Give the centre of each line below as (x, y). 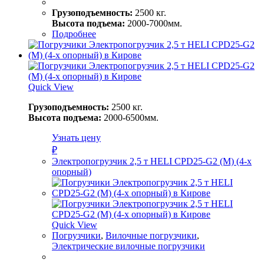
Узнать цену (76, 137)
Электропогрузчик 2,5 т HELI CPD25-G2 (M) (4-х (152, 161)
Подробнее (74, 34)
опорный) (72, 171)
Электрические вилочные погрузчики (128, 246)
